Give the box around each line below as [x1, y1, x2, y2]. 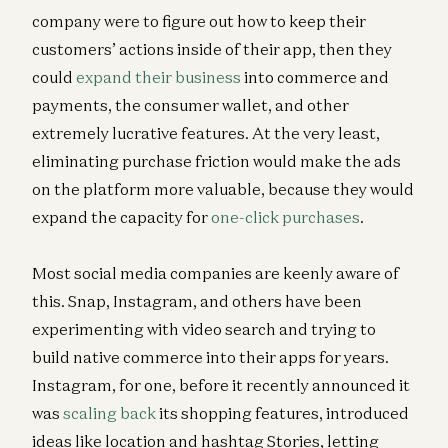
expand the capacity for [32, 206, 211, 227]
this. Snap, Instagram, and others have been [32, 290, 362, 311]
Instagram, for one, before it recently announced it [32, 374, 410, 395]
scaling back [63, 402, 156, 423]
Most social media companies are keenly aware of [32, 262, 399, 283]
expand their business [76, 66, 241, 87]
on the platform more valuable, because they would [32, 178, 414, 199]
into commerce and [241, 66, 389, 87]
